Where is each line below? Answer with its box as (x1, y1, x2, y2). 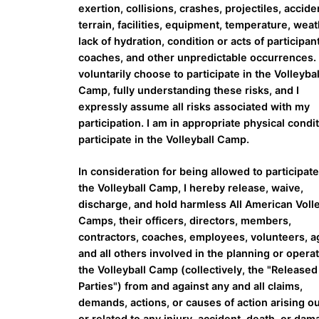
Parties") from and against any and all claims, (78, 280, 303, 293)
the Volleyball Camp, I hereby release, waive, (78, 182, 304, 194)
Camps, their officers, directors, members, (78, 214, 292, 227)
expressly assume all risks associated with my (78, 100, 310, 113)
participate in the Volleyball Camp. (78, 133, 250, 146)
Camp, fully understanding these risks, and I (78, 84, 300, 97)
